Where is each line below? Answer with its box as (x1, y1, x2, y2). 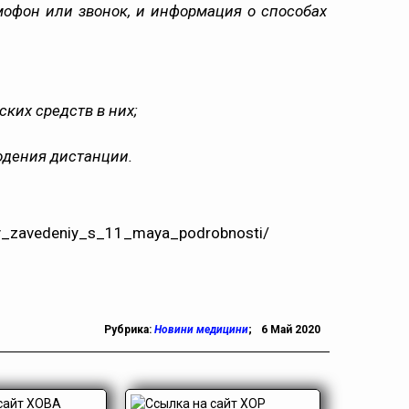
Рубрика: (104, 323, 154, 336)
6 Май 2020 (261, 323, 320, 336)
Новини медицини (154, 323, 248, 336)
